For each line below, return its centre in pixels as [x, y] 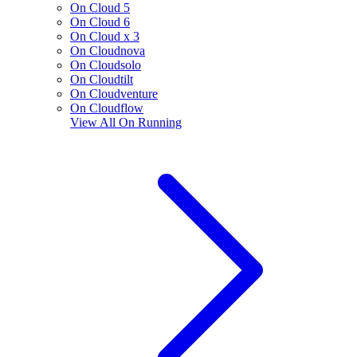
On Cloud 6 [100, 22]
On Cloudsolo [106, 65]
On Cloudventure [114, 93]
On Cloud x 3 [105, 36]
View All [94, 122]
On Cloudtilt [102, 79]
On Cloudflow [107, 108]
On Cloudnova [108, 50]
